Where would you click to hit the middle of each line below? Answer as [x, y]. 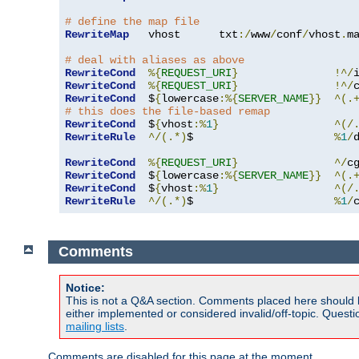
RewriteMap [97, 35]
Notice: [85, 287]
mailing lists [95, 326]
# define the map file [132, 22]
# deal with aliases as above [155, 61]
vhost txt [184, 35]
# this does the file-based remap [167, 112]
